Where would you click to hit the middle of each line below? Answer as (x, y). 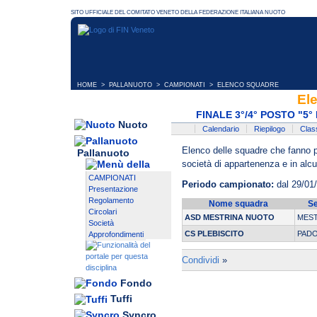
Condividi (201, 260)
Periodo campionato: (228, 185)
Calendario (221, 129)
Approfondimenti (116, 235)
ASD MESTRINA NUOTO (230, 218)
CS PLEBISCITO (214, 234)
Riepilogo (270, 129)
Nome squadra (238, 204)
